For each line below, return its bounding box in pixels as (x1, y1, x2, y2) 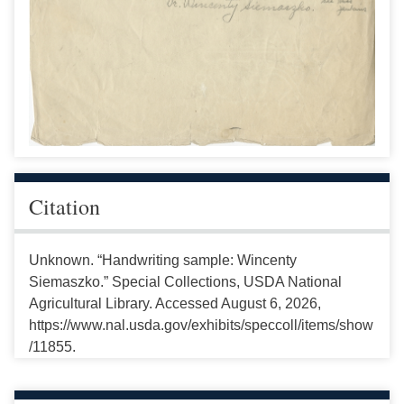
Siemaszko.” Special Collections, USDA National (29, 273, 342, 289)
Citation (29, 191, 100, 221)
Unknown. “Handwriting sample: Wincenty (29, 252, 297, 268)
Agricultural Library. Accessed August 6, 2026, (29, 295, 321, 311)
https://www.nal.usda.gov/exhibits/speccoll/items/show (29, 317, 373, 333)
